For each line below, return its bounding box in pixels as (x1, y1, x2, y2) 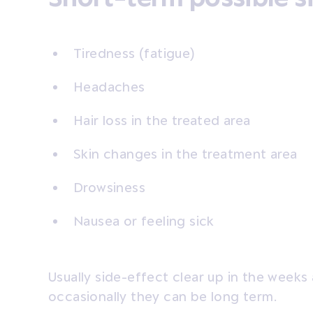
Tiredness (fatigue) (73, 45, 196, 61)
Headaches (73, 79, 145, 94)
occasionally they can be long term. (48, 289, 281, 304)
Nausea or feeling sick (73, 213, 214, 228)
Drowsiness (73, 180, 145, 195)
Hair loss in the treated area (73, 112, 251, 128)
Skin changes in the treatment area (73, 146, 298, 161)
